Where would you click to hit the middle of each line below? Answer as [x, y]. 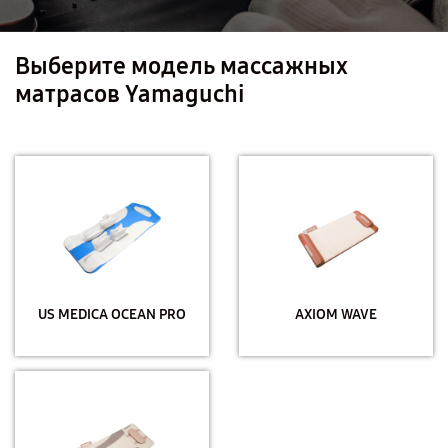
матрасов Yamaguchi [130, 94]
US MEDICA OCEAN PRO [112, 314]
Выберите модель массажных [181, 66]
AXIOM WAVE [336, 314]
